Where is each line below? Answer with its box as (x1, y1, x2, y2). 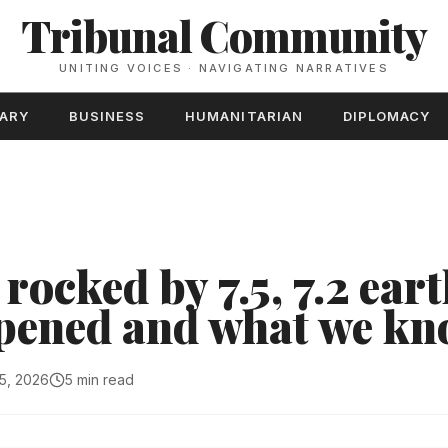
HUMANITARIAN (185, 108, 303, 124)
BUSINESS (68, 108, 146, 124)
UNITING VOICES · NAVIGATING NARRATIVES (59, 61, 389, 75)
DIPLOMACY (342, 108, 431, 124)
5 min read (65, 371, 134, 388)
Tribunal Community (20, 8, 428, 64)
